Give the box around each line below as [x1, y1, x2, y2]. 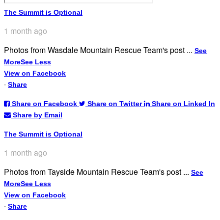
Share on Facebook [12, 99, 77, 108]
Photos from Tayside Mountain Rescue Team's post [4, 165, 183, 177]
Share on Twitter [87, 99, 142, 108]
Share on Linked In [152, 99, 215, 108]
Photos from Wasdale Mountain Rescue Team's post [4, 44, 187, 55]
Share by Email [13, 110, 62, 119]
